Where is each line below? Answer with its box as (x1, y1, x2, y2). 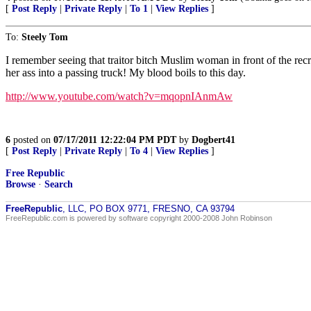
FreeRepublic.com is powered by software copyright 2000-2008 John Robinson (6, 214, 272, 222)
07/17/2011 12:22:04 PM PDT (53, 135, 176, 145)
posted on (10, 135, 53, 145)
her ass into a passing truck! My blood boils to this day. (6, 67, 246, 78)
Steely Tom (22, 32, 68, 42)
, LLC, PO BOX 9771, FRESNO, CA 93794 (62, 203, 235, 214)
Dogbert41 (192, 135, 235, 145)
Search (44, 179, 73, 190)
